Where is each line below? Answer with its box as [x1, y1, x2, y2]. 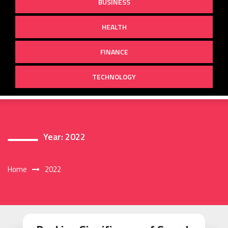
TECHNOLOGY [92, 71, 136, 82]
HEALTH [101, 21, 127, 32]
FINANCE [100, 46, 128, 57]
